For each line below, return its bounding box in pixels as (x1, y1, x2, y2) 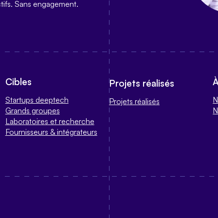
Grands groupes (5, 105, 60, 115)
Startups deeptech (5, 94, 69, 105)
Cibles (5, 75, 32, 88)
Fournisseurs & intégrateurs (5, 127, 97, 137)
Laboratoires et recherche (5, 116, 94, 126)
